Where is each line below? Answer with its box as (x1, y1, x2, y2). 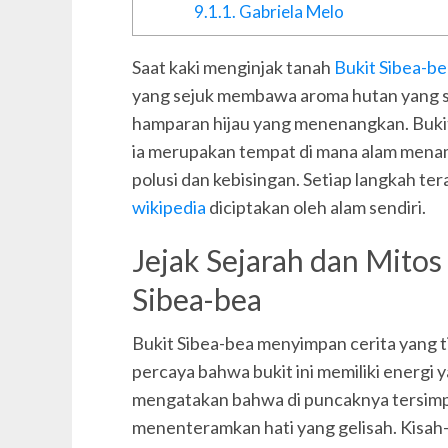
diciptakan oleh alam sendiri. (206, 195, 426, 218)
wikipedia (132, 195, 206, 218)
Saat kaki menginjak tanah (132, 55, 334, 78)
